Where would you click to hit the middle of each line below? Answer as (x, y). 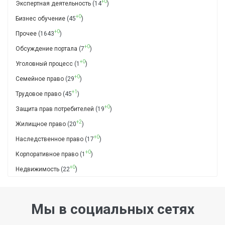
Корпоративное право (47, 154)
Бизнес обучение (40, 18)
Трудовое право (38, 94)
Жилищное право (41, 124)
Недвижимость (37, 169)
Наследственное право (49, 139)
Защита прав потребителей (55, 109)
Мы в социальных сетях (113, 209)
